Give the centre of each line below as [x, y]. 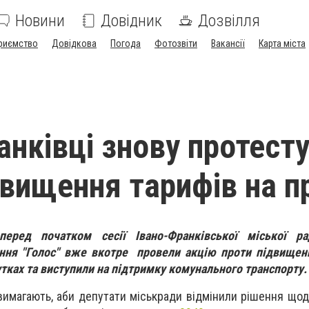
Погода [126, 43]
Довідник [131, 21]
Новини [40, 21]
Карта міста [282, 43]
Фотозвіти [176, 43]
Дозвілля [229, 21]
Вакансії [228, 43]
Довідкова [74, 43]
